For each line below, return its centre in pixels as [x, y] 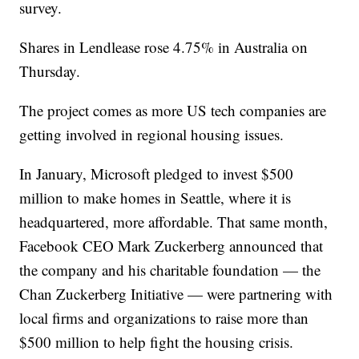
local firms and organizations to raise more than [164, 318]
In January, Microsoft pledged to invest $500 [157, 173]
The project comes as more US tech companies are [173, 110]
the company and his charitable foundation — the [170, 270]
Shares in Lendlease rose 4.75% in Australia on [164, 47]
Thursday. [50, 71]
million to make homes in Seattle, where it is [155, 198]
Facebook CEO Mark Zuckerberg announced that [171, 246]
